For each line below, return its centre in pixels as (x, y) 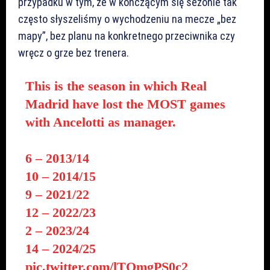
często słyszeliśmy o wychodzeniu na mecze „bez (127, 19)
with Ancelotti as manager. (100, 122)
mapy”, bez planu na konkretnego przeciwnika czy (127, 36)
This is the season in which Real (116, 86)
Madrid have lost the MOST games (125, 104)
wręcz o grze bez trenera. (74, 52)
